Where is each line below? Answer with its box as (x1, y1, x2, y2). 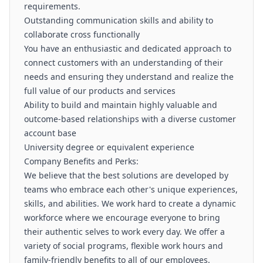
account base (24, 127, 76, 139)
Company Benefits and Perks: (24, 156, 139, 167)
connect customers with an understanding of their (24, 57, 223, 68)
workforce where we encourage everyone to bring (24, 212, 220, 223)
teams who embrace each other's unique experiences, (24, 184, 238, 195)
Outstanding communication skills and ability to (24, 15, 213, 26)
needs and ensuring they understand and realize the (24, 71, 234, 82)
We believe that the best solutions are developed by (24, 170, 228, 181)
